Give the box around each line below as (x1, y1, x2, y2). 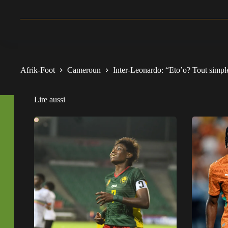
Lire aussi (34, 95, 65, 104)
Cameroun (67, 65, 101, 74)
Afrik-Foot (20, 65, 55, 74)
